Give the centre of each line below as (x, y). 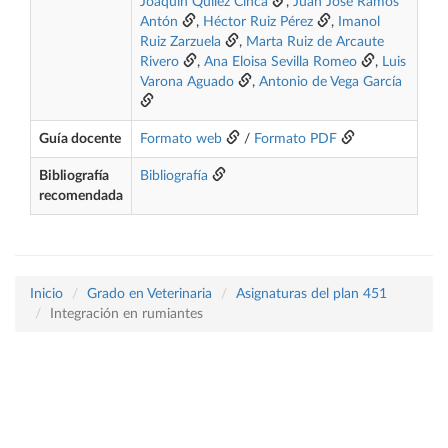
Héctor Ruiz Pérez (258, 22)
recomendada (81, 196)
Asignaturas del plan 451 (311, 294)
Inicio (46, 294)
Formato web (181, 139)
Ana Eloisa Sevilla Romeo (280, 62)
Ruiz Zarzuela (180, 42)
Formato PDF (295, 139)
